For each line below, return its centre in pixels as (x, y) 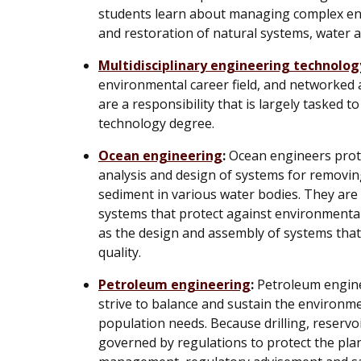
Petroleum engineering (174, 284)
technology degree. (156, 123)
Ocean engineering (160, 155)
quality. (120, 252)
